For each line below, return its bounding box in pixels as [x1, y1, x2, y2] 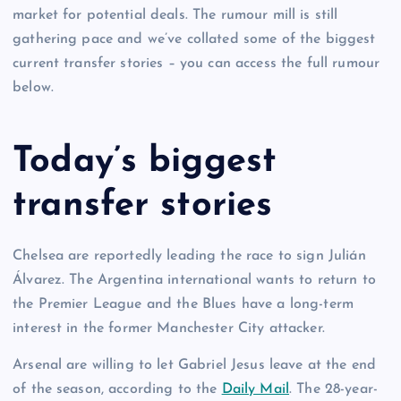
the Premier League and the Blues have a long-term [13, 296, 354, 311]
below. [13, 81, 54, 96]
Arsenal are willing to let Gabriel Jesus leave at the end [13, 357, 377, 372]
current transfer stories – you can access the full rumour [13, 56, 380, 72]
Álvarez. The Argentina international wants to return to [13, 272, 376, 287]
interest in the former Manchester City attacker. [13, 320, 329, 336]
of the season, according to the [13, 381, 222, 397]
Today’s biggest [13, 144, 277, 181]
